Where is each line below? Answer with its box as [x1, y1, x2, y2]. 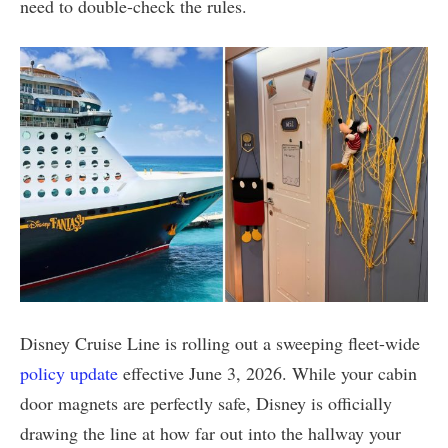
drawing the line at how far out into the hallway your [20, 421, 401, 446]
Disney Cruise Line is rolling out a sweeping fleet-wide [20, 331, 420, 356]
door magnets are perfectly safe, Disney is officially [20, 391, 392, 416]
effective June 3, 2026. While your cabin [118, 361, 417, 386]
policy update [20, 361, 118, 386]
